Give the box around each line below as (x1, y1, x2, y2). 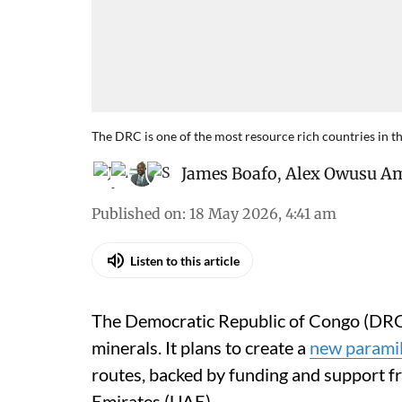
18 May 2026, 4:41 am (189, 205, 336, 223)
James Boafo (181, 163, 277, 184)
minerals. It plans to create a (92, 336, 310, 358)
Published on (92, 205, 182, 223)
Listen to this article (130, 252, 240, 268)
